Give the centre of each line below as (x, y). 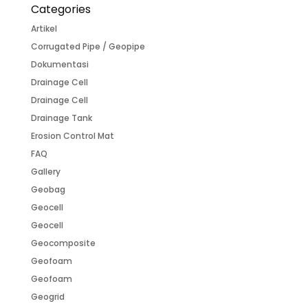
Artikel (44, 29)
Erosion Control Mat (72, 136)
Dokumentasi (59, 64)
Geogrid (47, 297)
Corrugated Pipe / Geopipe (88, 46)
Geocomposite (63, 243)
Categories (60, 9)
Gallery (45, 172)
